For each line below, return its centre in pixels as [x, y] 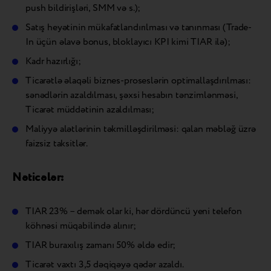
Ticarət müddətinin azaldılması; [90, 109]
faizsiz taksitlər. [57, 143]
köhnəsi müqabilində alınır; [81, 226]
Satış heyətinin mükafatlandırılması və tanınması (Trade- [139, 27]
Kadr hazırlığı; [53, 61]
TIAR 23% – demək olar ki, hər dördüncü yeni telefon [134, 211]
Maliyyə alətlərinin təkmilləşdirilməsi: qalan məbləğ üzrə [141, 129]
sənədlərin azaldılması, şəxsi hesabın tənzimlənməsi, [132, 95]
